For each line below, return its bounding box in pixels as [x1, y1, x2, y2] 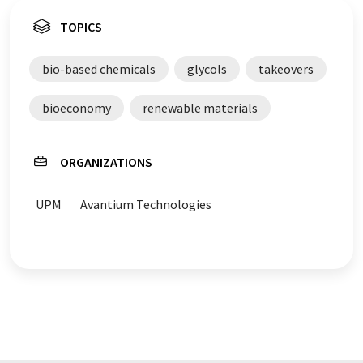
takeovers [258, 61, 314, 77]
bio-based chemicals [42, 61, 156, 77]
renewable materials [143, 100, 258, 116]
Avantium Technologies [80, 196, 211, 212]
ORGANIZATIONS [60, 154, 152, 170]
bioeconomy [42, 100, 111, 116]
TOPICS [60, 19, 102, 35]
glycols [187, 61, 227, 77]
